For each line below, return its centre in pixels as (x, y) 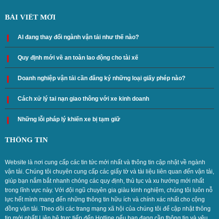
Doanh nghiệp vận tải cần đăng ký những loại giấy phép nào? (101, 78)
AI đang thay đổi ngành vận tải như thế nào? (78, 37)
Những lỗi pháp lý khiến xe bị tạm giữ (69, 119)
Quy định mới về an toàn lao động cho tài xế (78, 57)
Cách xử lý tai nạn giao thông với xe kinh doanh (83, 99)
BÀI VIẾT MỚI (30, 17)
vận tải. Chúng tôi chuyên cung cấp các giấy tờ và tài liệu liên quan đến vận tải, (109, 171)
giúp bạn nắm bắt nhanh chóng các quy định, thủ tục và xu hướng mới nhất (104, 181)
